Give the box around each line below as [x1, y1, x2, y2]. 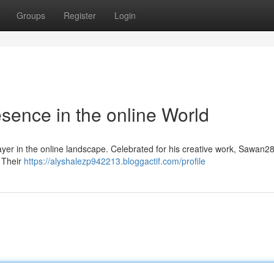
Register [64, 9, 96, 21]
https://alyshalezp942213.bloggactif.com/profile [24, 155, 206, 167]
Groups [17, 9, 45, 21]
